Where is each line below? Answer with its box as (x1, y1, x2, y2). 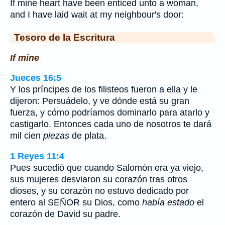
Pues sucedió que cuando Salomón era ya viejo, (10, 162, 203, 173)
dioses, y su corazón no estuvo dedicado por (10, 185, 189, 196)
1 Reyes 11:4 (10, 151, 64, 161)
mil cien (10, 131, 43, 141)
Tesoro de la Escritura (14, 32, 115, 43)
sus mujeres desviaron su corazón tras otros (10, 174, 187, 184)
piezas (43, 131, 69, 141)
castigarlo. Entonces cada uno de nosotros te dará (10, 119, 211, 130)
